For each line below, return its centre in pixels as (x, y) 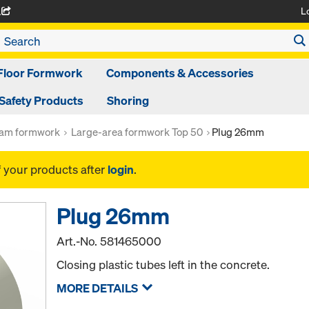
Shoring (128, 100)
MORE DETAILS (98, 288)
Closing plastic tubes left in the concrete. (163, 265)
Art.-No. (79, 241)
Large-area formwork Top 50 (137, 132)
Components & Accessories (180, 73)
